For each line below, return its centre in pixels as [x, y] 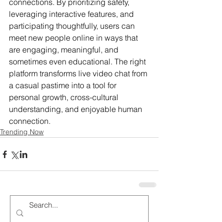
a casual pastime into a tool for [64, 85]
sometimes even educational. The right [78, 62]
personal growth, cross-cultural [65, 97]
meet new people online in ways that [74, 38]
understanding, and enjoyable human [77, 109]
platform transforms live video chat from [79, 74]
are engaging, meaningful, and [65, 50]
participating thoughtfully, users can [73, 26]
